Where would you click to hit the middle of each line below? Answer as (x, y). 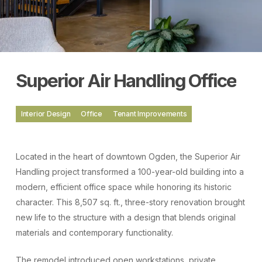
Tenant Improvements (150, 113)
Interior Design (46, 113)
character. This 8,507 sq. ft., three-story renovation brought (130, 202)
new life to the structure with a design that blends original (125, 217)
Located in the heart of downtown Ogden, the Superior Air (128, 156)
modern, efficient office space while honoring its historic (123, 187)
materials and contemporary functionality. (94, 232)
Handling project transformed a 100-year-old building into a (130, 171)
